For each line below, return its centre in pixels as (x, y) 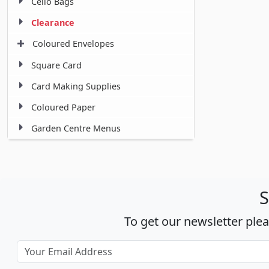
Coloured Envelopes (73, 44)
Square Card (56, 65)
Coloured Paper (63, 107)
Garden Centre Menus (76, 128)
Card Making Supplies (76, 86)
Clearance (53, 23)
